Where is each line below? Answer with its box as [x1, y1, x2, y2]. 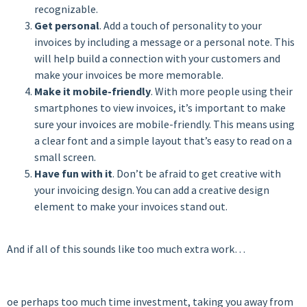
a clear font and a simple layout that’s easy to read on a [34, 133, 292, 147]
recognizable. [34, 1, 98, 16]
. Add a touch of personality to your [99, 18, 262, 32]
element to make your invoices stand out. [34, 199, 228, 213]
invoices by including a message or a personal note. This [34, 34, 295, 49]
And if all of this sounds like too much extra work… [7, 242, 245, 256]
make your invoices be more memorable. [34, 67, 223, 82]
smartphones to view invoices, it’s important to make [34, 100, 286, 114]
